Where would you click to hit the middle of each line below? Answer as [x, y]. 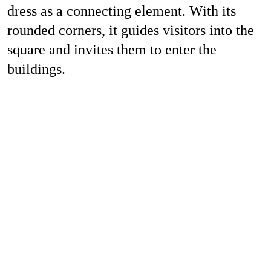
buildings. [36, 69]
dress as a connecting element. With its [121, 11]
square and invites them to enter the [112, 49]
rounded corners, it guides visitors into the [130, 30]
